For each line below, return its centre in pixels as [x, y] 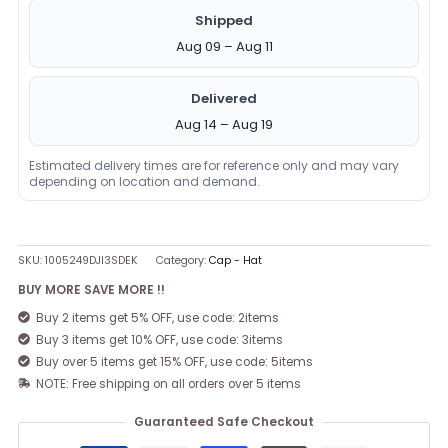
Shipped [224, 20]
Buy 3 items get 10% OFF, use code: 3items [160, 339]
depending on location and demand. [145, 181]
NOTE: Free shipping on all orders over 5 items [169, 383]
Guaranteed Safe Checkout [224, 422]
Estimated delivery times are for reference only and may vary [214, 165]
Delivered [224, 98]
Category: [183, 261]
